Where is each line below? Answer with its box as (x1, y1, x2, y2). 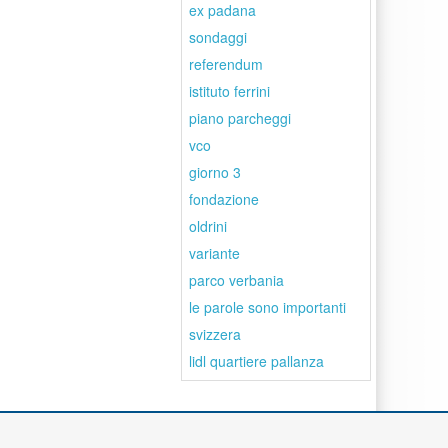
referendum (189, 54, 263, 74)
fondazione (189, 189, 259, 209)
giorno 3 (189, 162, 241, 182)
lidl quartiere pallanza (189, 351, 324, 371)
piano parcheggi (189, 108, 291, 128)
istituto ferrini (189, 81, 270, 101)
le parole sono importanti (189, 297, 346, 317)
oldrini (189, 216, 227, 236)
